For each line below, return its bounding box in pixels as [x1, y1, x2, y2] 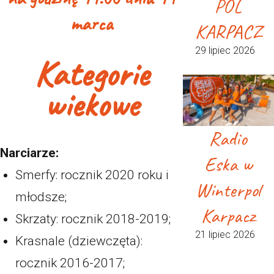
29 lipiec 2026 [194, 45, 255, 57]
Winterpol [196, 177, 261, 203]
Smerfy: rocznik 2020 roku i [15, 168, 169, 182]
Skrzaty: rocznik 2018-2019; [15, 212, 171, 226]
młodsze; [15, 190, 67, 204]
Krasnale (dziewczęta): [15, 234, 143, 248]
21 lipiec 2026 [194, 229, 255, 241]
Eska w [204, 152, 253, 177]
